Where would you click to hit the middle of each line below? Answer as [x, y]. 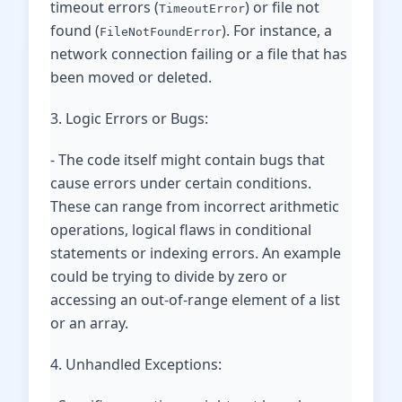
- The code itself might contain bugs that [188, 160]
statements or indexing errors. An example [196, 253]
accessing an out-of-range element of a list [195, 300]
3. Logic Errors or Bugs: [129, 118]
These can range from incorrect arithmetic [195, 206]
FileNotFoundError [161, 32]
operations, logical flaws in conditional [181, 230]
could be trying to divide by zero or [169, 276]
